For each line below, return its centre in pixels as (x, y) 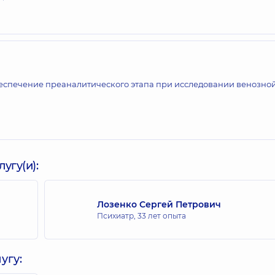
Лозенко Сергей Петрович (159, 204)
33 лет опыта (161, 215)
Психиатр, (117, 215)
